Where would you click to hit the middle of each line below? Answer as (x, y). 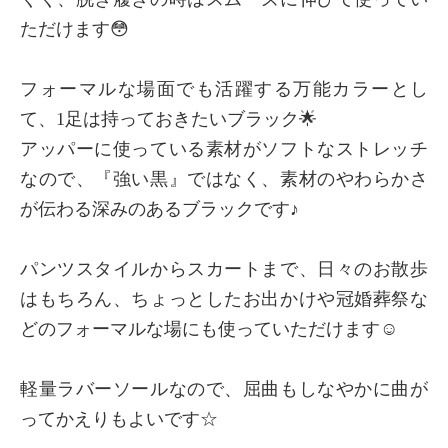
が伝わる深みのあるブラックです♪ (159, 209)
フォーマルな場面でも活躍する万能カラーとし (224, 89)
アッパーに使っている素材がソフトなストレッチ (224, 149)
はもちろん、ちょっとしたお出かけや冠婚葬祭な (224, 299)
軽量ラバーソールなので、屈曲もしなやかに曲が (224, 389)
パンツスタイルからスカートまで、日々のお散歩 (224, 269)
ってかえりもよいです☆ (119, 419)
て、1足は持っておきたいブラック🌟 (168, 119)
